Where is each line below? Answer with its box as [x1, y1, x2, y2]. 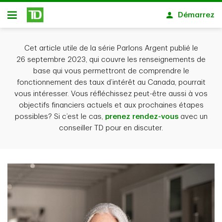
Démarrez [178, 11, 215, 19]
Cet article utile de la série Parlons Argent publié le [24, 45, 198, 52]
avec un [178, 113, 208, 120]
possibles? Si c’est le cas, [14, 113, 105, 120]
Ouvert [7, 15, 31, 23]
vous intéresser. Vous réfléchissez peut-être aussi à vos [14, 90, 208, 98]
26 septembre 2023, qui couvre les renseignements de [16, 56, 206, 63]
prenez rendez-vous [105, 113, 178, 120]
